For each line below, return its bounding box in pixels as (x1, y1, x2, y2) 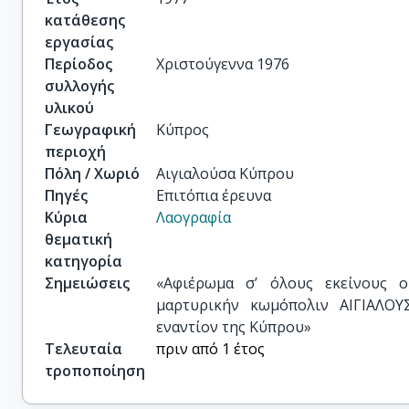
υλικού (45, 98, 94, 118)
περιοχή (45, 142, 106, 162)
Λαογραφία (156, 207, 232, 227)
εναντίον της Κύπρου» (156, 317, 312, 337)
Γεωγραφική (45, 120, 136, 140)
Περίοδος (45, 54, 112, 74)
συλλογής (45, 76, 114, 96)
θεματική (45, 229, 112, 249)
